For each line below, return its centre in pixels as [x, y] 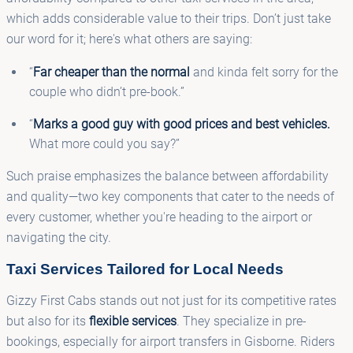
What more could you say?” [104, 143]
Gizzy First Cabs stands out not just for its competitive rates [171, 300]
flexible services [133, 321]
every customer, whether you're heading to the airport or [159, 217]
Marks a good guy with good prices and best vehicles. [181, 124]
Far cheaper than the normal [111, 72]
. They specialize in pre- [242, 321]
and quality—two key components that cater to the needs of [170, 196]
